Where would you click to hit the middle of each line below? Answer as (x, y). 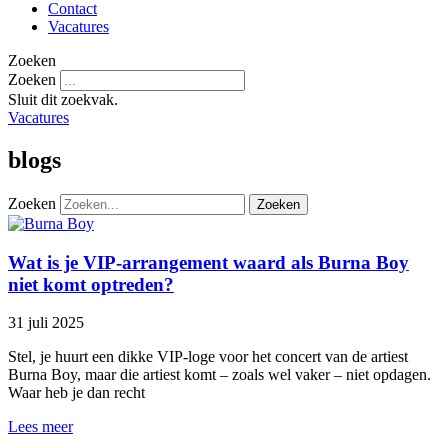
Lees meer (40, 427)
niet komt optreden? (91, 284)
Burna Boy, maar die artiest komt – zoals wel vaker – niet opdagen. (219, 375)
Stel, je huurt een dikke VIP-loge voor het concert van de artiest (208, 357)
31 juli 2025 (46, 323)
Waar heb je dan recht (76, 393)
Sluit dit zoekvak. (63, 99)
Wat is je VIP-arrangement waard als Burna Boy (208, 262)
